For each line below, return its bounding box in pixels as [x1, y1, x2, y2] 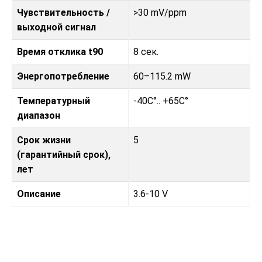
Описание [17, 188, 61, 200]
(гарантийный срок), [17, 149, 111, 161]
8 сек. [133, 46, 158, 58]
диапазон [17, 110, 60, 122]
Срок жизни [17, 135, 71, 146]
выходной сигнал [17, 22, 96, 33]
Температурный [17, 95, 90, 107]
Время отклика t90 [17, 46, 103, 58]
